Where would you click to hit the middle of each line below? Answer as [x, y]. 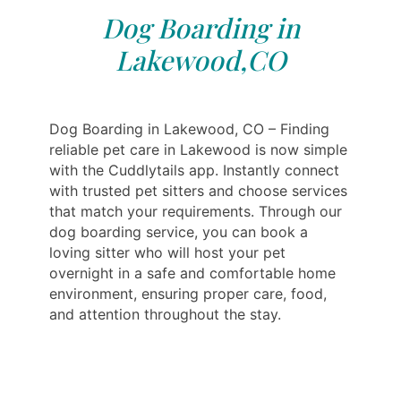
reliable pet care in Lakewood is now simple [198, 149]
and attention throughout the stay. [165, 314]
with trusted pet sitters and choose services [198, 190]
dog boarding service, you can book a [179, 231]
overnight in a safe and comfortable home [192, 273]
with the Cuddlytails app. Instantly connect [194, 170]
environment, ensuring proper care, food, [188, 293]
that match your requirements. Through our [196, 211]
